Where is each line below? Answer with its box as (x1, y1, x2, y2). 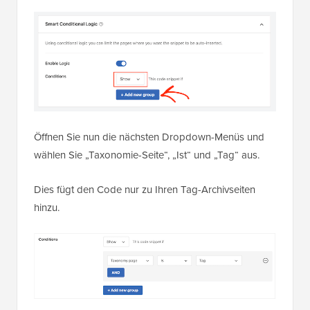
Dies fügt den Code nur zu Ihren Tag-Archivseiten (34, 181, 255, 197)
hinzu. (34, 199, 60, 215)
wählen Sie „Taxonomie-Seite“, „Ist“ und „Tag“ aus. (34, 147, 259, 163)
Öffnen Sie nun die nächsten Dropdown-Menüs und (34, 129, 264, 145)
